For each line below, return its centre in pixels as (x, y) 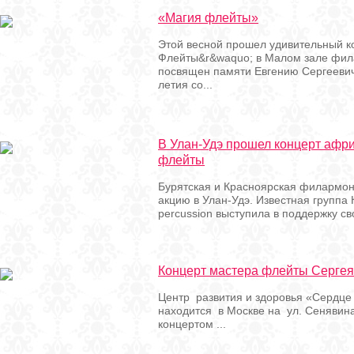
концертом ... (192, 324)
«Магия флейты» (208, 18)
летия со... (185, 85)
